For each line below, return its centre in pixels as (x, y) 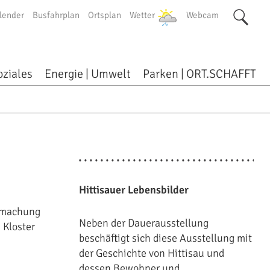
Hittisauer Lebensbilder (133, 190)
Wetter (143, 15)
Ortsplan (105, 15)
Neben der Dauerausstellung (143, 223)
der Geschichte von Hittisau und (151, 253)
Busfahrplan (56, 15)
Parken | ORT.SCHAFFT (200, 74)
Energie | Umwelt (88, 74)
